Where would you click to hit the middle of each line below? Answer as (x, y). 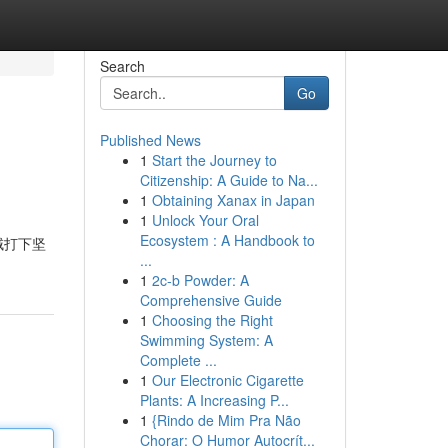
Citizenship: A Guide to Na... (228, 180)
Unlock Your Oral (205, 220)
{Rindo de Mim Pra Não (226, 420)
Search (122, 66)
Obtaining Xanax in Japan (233, 200)
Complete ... (178, 360)
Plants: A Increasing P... (214, 400)
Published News (150, 140)
